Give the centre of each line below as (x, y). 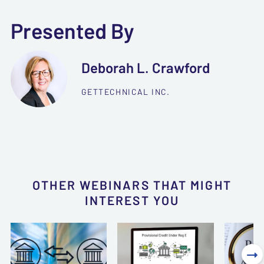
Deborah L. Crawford (146, 68)
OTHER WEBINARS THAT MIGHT (132, 185)
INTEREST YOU (132, 200)
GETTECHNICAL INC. (126, 92)
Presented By (72, 31)
